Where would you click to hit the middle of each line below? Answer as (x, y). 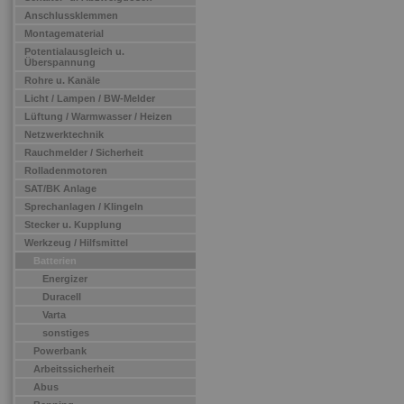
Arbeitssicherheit (74, 369)
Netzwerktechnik (64, 134)
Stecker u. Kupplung (73, 225)
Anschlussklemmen (71, 15)
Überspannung (60, 62)
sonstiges (66, 333)
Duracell (62, 297)
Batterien (55, 261)
